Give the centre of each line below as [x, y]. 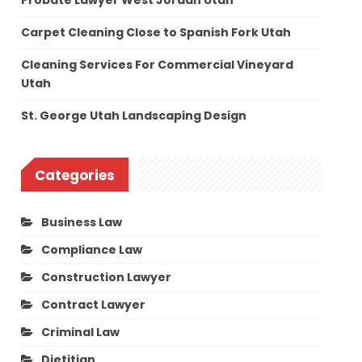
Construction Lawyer [107, 277]
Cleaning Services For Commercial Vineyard [158, 65]
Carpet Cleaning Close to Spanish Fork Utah [156, 33]
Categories [75, 176]
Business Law [82, 222]
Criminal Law [81, 332]
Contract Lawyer [94, 304]
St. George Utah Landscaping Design [134, 116]
